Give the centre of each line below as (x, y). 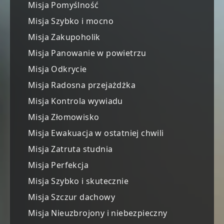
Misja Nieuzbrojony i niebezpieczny (98, 213)
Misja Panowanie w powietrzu (87, 53)
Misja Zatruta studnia (70, 149)
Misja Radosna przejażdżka (82, 85)
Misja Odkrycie (57, 69)
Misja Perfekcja (58, 165)
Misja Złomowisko (64, 117)
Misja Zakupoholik (64, 37)
